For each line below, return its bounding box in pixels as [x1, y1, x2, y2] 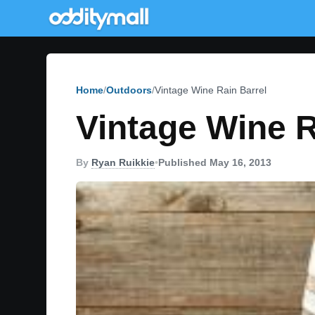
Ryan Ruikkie [91, 157, 155, 168]
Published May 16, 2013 [158, 157, 271, 168]
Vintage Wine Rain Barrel [155, 84, 266, 96]
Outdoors [106, 84, 152, 96]
